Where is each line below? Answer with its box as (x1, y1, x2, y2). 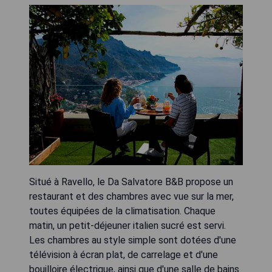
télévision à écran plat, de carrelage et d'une (29, 249, 218, 260)
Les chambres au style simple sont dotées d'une (29, 234, 236, 246)
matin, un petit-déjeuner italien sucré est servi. (29, 220, 226, 231)
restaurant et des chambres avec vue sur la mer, (29, 191, 234, 202)
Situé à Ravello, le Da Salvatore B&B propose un (29, 176, 233, 188)
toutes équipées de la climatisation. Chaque (29, 205, 216, 217)
